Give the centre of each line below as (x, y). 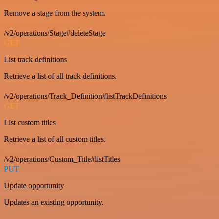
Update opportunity (34, 186)
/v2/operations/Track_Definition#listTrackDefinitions (85, 96)
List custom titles (30, 122)
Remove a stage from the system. (55, 13)
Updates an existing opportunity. (54, 202)
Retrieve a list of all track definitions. (60, 76)
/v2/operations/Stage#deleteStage (55, 33)
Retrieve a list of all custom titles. (55, 139)
